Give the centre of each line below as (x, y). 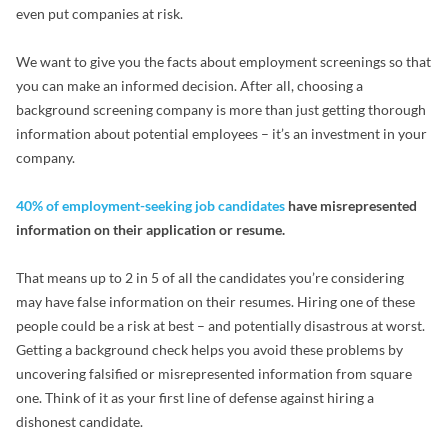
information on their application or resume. (150, 229)
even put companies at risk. (99, 13)
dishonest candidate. (79, 421)
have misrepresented (351, 205)
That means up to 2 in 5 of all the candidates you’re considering (210, 277)
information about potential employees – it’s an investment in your (221, 133)
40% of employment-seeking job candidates (150, 205)
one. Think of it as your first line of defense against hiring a (195, 397)
